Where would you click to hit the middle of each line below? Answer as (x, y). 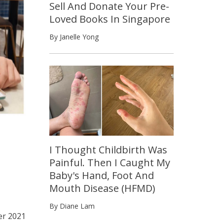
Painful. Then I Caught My (110, 162)
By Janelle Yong (74, 37)
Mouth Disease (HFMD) (102, 188)
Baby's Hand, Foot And (102, 175)
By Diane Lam (72, 206)
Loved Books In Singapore (110, 19)
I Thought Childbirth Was (108, 149)
